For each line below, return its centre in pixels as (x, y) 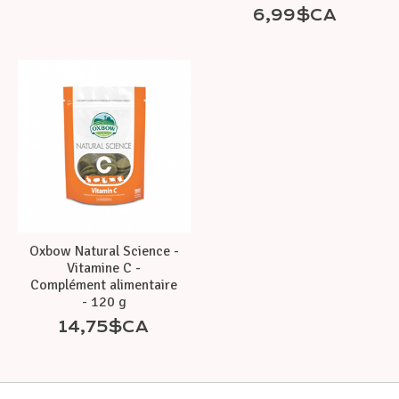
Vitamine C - (104, 269)
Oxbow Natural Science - (104, 252)
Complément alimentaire (104, 285)
